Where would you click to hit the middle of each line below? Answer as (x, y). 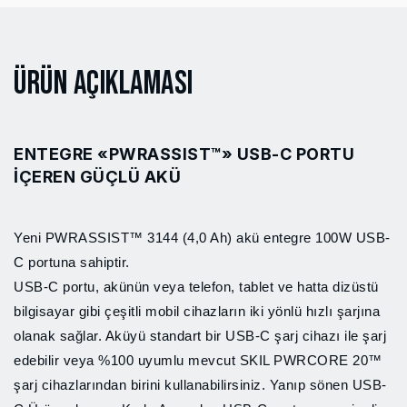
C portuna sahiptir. (72, 262)
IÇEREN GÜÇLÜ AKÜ (97, 176)
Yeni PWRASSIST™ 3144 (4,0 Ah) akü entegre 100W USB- (202, 238)
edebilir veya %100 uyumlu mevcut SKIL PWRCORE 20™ (198, 360)
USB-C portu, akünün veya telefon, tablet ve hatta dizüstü (196, 287)
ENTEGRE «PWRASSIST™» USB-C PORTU (184, 154)
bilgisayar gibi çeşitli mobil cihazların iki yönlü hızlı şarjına (197, 311)
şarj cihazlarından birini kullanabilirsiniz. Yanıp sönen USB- (200, 385)
